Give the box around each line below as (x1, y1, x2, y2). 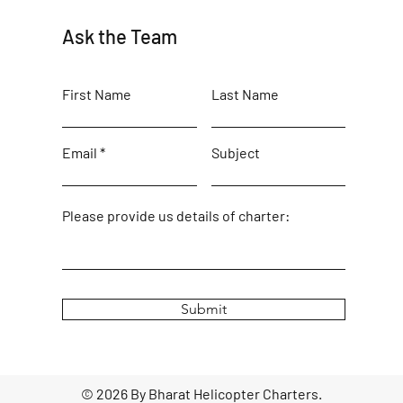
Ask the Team (61, 24, 177, 48)
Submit (180, 300, 227, 318)
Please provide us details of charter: (61, 207, 290, 224)
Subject (210, 144, 260, 161)
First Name (61, 85, 131, 103)
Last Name (210, 85, 279, 103)
